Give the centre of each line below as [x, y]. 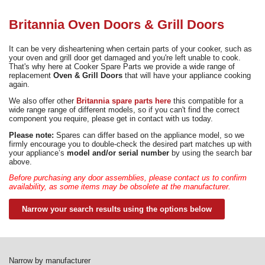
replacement [30, 76]
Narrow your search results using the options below [117, 209]
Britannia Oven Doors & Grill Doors [117, 25]
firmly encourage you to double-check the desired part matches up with [130, 144]
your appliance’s [38, 153]
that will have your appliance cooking [187, 76]
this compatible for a [208, 101]
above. [20, 161]
